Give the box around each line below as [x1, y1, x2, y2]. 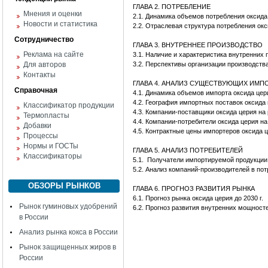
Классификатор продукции [23, 101, 114, 109]
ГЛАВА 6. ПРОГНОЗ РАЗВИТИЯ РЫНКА [133, 185, 255, 192]
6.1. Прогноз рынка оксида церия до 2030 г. [133, 194, 263, 202]
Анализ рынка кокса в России [19, 228, 118, 236]
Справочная [14, 86, 57, 95]
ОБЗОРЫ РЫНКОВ [28, 181, 100, 190]
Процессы [23, 132, 58, 140]
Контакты [23, 71, 56, 79]
